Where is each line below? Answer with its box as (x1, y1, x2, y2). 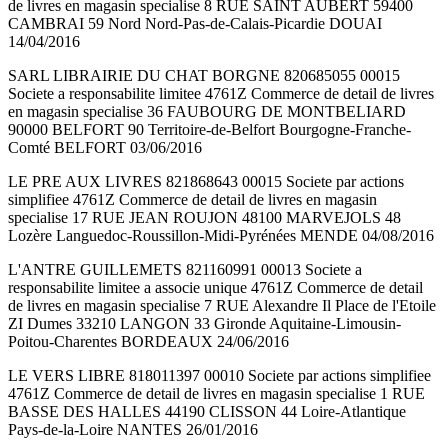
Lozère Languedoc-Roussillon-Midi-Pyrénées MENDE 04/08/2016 (8, 227, 434, 245)
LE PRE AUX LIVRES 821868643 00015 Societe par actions (8, 173, 404, 191)
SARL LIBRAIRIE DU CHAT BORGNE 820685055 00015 (8, 67, 400, 85)
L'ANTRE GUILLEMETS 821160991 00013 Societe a (8, 261, 362, 279)
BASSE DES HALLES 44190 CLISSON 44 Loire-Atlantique (8, 403, 406, 421)
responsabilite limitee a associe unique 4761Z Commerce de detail (8, 279, 423, 297)
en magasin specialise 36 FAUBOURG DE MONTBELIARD (8, 103, 406, 121)
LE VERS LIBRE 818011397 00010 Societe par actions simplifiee (8, 367, 431, 385)
